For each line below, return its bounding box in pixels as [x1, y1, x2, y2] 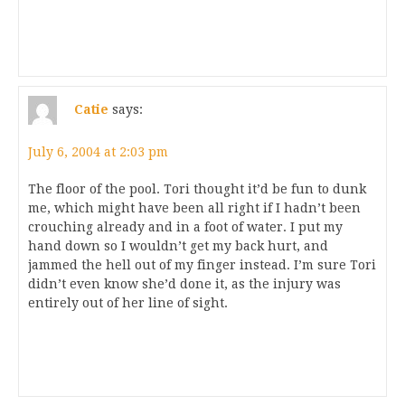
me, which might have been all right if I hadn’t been [28, 201, 361, 215]
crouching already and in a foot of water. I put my [28, 220, 343, 234]
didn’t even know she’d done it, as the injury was [28, 277, 341, 291]
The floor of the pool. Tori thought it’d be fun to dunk [28, 182, 366, 196]
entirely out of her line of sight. [28, 296, 228, 310]
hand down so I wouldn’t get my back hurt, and [28, 239, 328, 253]
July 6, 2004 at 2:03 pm [28, 145, 168, 159]
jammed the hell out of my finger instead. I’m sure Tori [28, 258, 376, 272]
